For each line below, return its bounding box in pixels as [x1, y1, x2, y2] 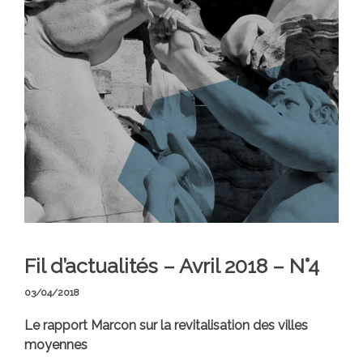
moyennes [24, 337, 88, 353]
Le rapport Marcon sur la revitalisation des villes [24, 318, 308, 334]
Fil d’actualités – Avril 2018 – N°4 [24, 254, 319, 279]
